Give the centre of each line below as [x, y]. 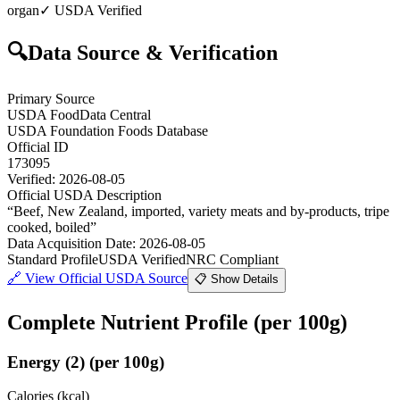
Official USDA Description [84, 195]
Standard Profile [53, 259]
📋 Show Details [237, 279]
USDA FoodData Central [79, 114]
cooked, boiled [49, 227]
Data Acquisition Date [70, 243]
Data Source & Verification [153, 52]
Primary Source [51, 98]
